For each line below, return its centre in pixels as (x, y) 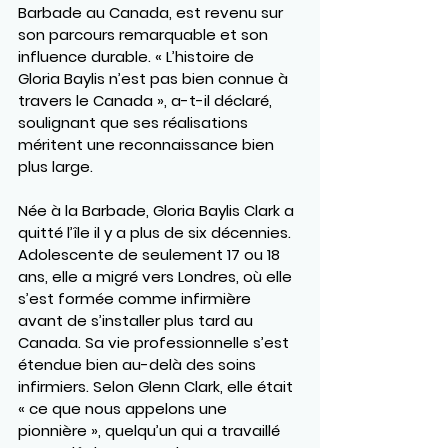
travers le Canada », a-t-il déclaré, (147, 100)
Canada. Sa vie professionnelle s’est (155, 342)
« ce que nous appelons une (124, 408)
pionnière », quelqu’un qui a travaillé (151, 430)
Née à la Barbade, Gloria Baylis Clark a (158, 210)
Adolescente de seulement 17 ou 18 (151, 254)
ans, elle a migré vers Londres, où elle (157, 276)
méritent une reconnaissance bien (148, 144)
